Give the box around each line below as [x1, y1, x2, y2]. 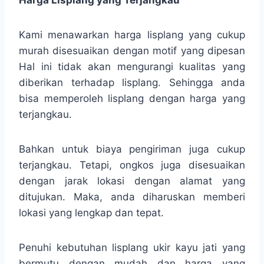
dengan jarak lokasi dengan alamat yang [19, 174, 245, 187]
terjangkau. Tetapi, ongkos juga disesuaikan [19, 159, 245, 171]
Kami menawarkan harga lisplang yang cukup [19, 28, 245, 41]
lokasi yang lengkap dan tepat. [19, 206, 164, 219]
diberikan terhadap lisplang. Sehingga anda [19, 76, 245, 88]
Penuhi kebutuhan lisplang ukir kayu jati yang [19, 241, 245, 253]
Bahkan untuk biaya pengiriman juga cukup [19, 143, 245, 155]
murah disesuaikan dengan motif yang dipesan [19, 44, 245, 57]
